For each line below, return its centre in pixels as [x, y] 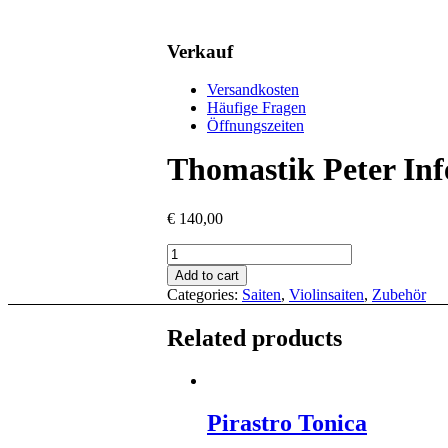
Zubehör [399, 294]
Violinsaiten [326, 294]
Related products [254, 337]
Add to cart [207, 275]
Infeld [184, 287]
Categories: [204, 294]
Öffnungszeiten [255, 126]
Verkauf [200, 51]
